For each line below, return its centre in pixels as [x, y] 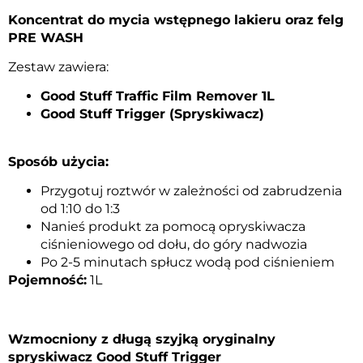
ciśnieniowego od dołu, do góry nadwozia [174, 245]
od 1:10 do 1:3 [80, 209]
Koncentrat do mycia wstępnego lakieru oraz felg [176, 19]
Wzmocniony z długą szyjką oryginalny [142, 339]
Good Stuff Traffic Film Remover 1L [158, 96]
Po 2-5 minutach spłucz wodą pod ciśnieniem [188, 263]
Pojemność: [47, 280]
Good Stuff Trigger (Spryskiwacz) [152, 114]
